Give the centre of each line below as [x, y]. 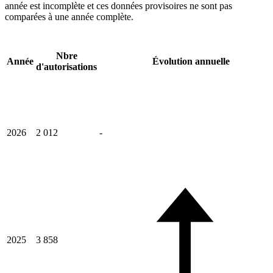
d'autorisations [66, 67]
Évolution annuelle [191, 62]
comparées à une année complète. [69, 17]
